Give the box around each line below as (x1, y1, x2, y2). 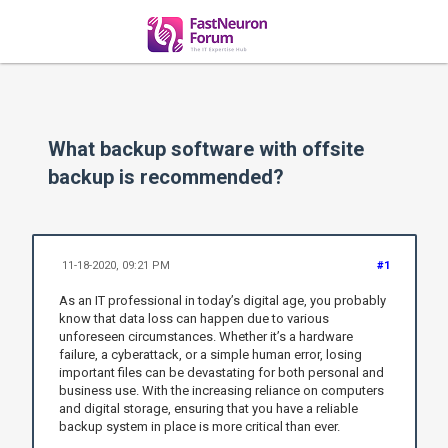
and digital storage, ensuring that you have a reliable (58, 400, 358, 416)
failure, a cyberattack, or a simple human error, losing (58, 346, 362, 362)
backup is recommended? (48, 165, 285, 190)
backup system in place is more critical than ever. (58, 418, 340, 434)
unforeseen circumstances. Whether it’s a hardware (58, 328, 353, 344)
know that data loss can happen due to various (58, 310, 329, 326)
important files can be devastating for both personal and (58, 364, 384, 380)
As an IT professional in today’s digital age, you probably (58, 292, 386, 308)
